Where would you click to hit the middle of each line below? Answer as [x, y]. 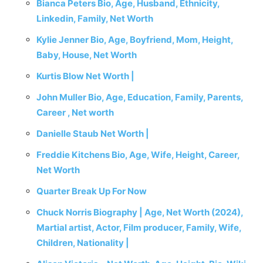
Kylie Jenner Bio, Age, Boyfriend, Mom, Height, [135, 40]
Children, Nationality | [83, 243]
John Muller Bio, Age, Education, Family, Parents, [140, 97]
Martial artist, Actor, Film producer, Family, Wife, [139, 227]
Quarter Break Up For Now [92, 191]
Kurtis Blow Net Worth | [85, 76]
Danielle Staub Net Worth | [93, 134]
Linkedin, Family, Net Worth [95, 18]
